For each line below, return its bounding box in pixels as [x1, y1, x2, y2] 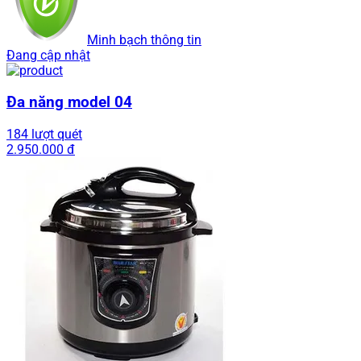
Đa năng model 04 [6, 93, 132, 111]
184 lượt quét [6, 126, 82, 142]
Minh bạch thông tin [87, 32, 201, 48]
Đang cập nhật [6, 48, 90, 64]
